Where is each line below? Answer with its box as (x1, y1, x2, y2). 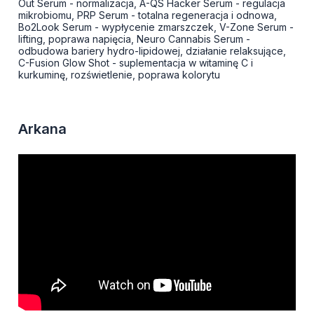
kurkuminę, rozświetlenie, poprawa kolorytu (18, 69, 220, 81)
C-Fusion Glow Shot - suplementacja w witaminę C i (18, 57, 253, 69)
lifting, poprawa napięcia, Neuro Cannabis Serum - (18, 33, 250, 46)
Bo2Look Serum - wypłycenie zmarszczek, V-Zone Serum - (18, 21, 294, 34)
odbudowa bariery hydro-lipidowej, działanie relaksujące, (18, 45, 286, 57)
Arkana (18, 121, 67, 138)
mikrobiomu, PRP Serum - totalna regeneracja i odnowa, (18, 9, 277, 22)
